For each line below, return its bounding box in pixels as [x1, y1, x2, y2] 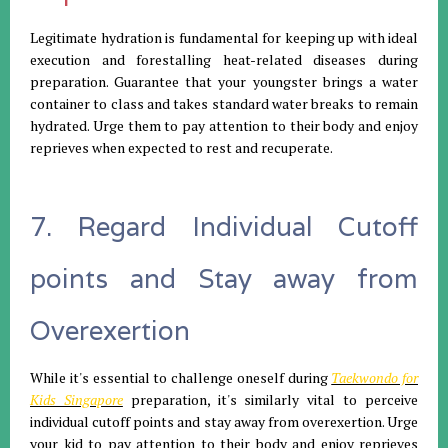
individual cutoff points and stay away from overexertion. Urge [30, 412, 418, 432]
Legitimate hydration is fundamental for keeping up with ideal [30, 28, 418, 48]
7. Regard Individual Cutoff [30, 210, 418, 244]
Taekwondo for [331, 368, 418, 388]
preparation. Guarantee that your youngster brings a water [30, 72, 418, 92]
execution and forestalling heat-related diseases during [30, 50, 418, 70]
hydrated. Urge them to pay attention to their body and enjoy [30, 116, 418, 136]
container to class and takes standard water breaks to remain [30, 94, 418, 114]
